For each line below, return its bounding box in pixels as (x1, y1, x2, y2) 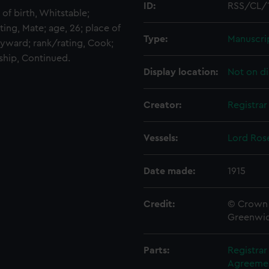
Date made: (144, 166, 195, 176)
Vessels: (144, 133, 178, 143)
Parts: (144, 246, 169, 255)
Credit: (144, 199, 175, 209)
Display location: (144, 67, 218, 77)
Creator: (144, 100, 181, 110)
